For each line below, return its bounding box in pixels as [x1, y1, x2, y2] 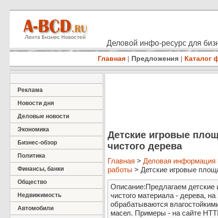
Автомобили [18, 205, 54, 212]
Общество [18, 179, 47, 185]
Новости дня [18, 100, 54, 107]
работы [108, 165, 132, 174]
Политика [18, 152, 45, 159]
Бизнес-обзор [18, 139, 57, 146]
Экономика [18, 126, 49, 133]
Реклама [18, 87, 43, 93]
